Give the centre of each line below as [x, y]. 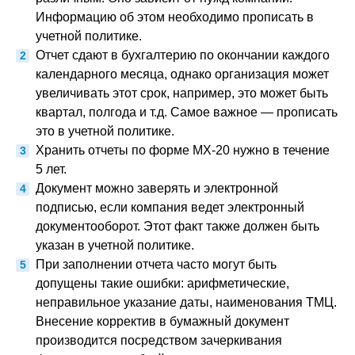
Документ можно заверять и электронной [157, 189]
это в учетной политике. [105, 132]
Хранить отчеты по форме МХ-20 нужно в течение [183, 151]
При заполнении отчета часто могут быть [156, 265]
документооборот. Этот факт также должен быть [177, 227]
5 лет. [51, 170]
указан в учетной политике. [115, 246]
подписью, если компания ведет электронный [170, 208]
